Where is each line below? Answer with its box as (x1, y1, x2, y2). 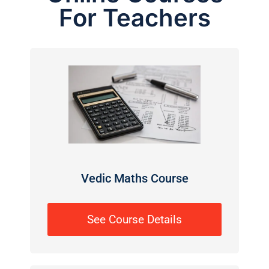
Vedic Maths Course (80, 171, 189, 186)
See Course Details (87, 212, 182, 226)
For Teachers (58, 3, 211, 33)
